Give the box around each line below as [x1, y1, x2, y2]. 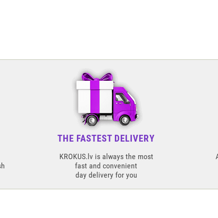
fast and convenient [75, 161, 138, 170]
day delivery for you [75, 170, 137, 180]
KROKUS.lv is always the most [59, 152, 153, 161]
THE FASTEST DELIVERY [57, 133, 155, 144]
